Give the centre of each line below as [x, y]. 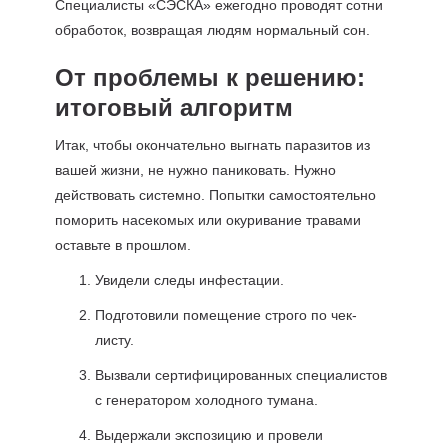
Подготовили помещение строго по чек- [225, 315]
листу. [114, 340]
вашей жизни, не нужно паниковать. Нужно [195, 170]
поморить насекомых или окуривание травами [207, 220]
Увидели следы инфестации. [189, 280]
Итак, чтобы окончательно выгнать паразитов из [212, 145]
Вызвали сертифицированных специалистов [240, 375]
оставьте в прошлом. [122, 245]
